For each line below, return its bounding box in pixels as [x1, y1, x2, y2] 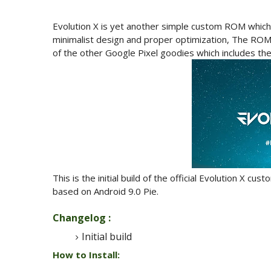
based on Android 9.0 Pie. [53, 185, 158, 197]
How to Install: [53, 249, 120, 261]
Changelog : [53, 211, 111, 224]
